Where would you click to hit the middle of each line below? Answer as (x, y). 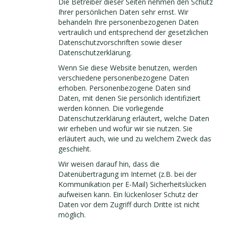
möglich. (72, 215)
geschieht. (75, 149)
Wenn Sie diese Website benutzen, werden (128, 68)
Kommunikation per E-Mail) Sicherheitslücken (132, 184)
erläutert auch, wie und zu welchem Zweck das (135, 139)
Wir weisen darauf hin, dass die (109, 164)
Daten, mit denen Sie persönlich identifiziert (129, 98)
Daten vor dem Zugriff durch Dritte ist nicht (129, 204)
